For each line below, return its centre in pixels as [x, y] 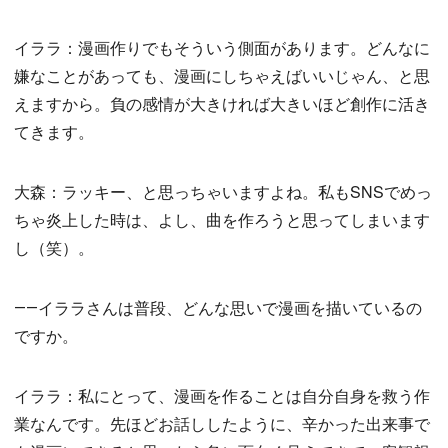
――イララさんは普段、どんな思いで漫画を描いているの [218, 307]
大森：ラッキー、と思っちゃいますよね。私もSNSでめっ [223, 191]
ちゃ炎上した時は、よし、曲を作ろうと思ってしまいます [222, 219]
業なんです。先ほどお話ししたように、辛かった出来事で [222, 423]
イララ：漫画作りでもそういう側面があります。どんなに [222, 47]
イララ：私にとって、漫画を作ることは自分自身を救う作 [222, 395]
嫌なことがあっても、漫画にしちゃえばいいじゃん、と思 [222, 75]
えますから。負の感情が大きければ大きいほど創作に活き [222, 103]
